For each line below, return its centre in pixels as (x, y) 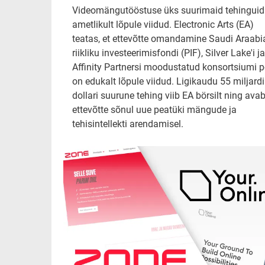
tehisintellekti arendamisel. (128, 124)
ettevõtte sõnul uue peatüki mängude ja (154, 109)
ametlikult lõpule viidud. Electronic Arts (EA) (163, 24)
